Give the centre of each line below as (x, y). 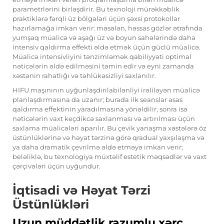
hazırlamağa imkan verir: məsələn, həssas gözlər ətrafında (107, 28)
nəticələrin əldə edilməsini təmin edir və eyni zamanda (103, 66)
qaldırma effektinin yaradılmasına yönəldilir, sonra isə (100, 109)
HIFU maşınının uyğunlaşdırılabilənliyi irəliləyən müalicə (106, 90)
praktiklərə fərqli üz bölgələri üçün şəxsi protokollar (96, 19)
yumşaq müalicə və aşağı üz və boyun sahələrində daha (104, 38)
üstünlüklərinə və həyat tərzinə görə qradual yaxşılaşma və (108, 138)
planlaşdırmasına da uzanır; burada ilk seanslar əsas (97, 100)
